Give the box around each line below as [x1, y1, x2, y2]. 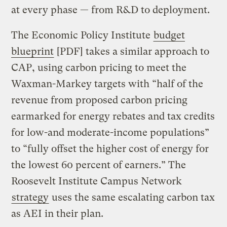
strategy [12, 191, 49, 203]
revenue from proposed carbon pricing [11, 94, 188, 106]
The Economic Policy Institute [11, 29, 154, 41]
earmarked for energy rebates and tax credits [11, 110, 215, 122]
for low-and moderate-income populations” [11, 126, 210, 138]
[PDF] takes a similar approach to [54, 45, 210, 57]
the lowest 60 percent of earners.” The [11, 159, 186, 171]
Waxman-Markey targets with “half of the [11, 78, 204, 90]
